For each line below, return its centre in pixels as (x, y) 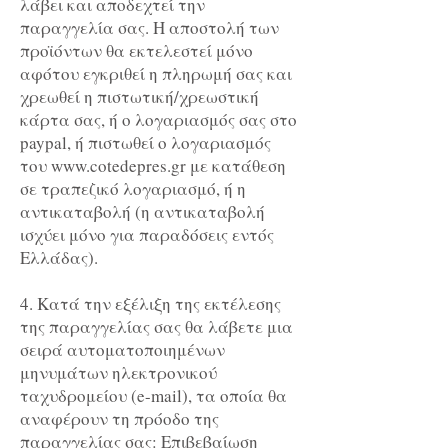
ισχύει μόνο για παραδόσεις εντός (147, 235)
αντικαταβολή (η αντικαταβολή (142, 212)
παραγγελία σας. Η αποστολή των (149, 28)
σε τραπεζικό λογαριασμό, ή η (133, 189)
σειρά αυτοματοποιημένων (122, 350)
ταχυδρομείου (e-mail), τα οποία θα (153, 396)
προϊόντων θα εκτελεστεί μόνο (136, 51)
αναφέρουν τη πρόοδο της (119, 419)
